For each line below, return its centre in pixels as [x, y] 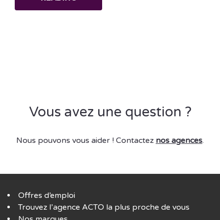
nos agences [179, 140]
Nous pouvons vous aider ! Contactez [86, 140]
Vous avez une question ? [110, 112]
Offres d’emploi [47, 195]
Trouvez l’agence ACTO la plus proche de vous [104, 207]
